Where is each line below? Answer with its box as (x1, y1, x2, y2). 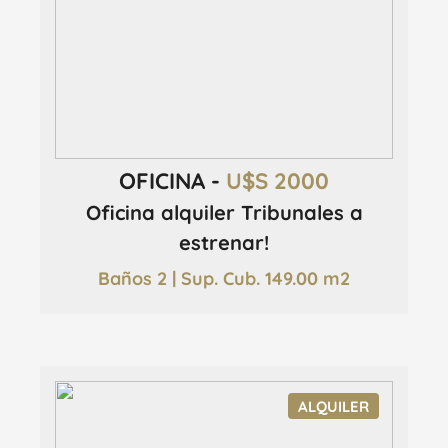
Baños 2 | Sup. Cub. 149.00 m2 (98, 266, 350, 290)
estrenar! (179, 230, 269, 256)
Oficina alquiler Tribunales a (85, 200, 363, 226)
